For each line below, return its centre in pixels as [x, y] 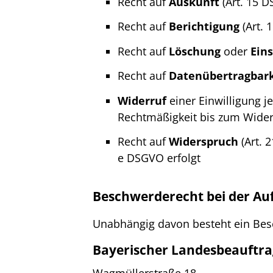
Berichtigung [204, 26]
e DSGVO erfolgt [159, 158]
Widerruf [142, 100]
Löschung [195, 51]
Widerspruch [204, 141]
